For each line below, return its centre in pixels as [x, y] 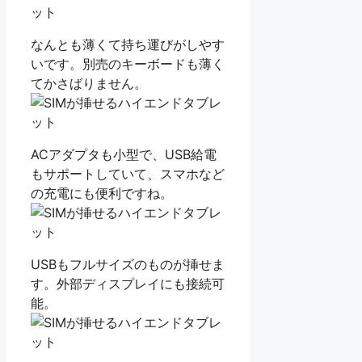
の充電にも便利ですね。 [102, 194]
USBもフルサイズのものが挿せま [128, 265]
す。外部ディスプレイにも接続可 [128, 284]
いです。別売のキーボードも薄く [128, 64]
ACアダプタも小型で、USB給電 [124, 155]
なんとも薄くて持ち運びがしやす [128, 45]
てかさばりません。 [89, 84]
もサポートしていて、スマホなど [128, 174]
